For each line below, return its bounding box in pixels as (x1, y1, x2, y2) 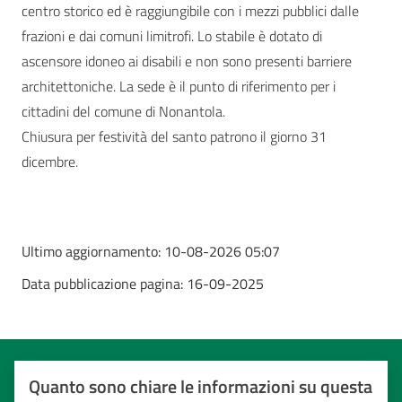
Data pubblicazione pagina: (22, 273, 187, 295)
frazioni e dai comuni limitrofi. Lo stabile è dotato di (22, 25, 322, 48)
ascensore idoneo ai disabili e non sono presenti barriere (22, 50, 352, 73)
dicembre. (22, 151, 78, 173)
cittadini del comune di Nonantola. (22, 100, 225, 123)
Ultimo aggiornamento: (22, 240, 164, 263)
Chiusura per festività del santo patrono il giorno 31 (22, 126, 327, 148)
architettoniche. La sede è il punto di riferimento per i (22, 75, 336, 98)
